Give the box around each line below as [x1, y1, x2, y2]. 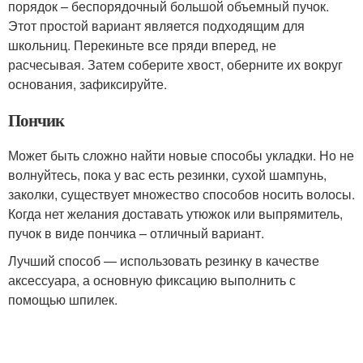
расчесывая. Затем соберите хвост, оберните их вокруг [8, 55, 343, 75]
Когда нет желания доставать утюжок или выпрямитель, [8, 204, 343, 224]
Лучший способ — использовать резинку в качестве [8, 251, 319, 271]
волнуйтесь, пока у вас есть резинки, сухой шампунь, [8, 165, 327, 185]
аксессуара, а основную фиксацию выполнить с [8, 271, 296, 290]
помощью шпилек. [8, 290, 117, 310]
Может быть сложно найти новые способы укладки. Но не [8, 146, 354, 165]
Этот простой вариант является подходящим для [8, 16, 305, 36]
